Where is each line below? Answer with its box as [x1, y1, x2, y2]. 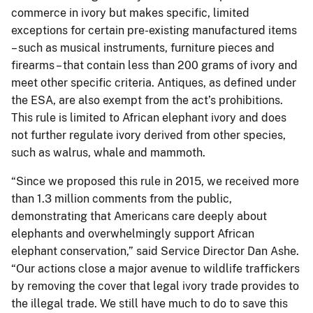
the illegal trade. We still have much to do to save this [11, 296, 288, 310]
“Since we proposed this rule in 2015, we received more [11, 174, 299, 188]
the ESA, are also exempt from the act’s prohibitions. [11, 93, 283, 107]
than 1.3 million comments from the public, [11, 191, 232, 205]
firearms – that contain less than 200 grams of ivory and [11, 58, 298, 72]
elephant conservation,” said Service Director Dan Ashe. [11, 244, 299, 258]
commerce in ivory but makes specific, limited [11, 6, 249, 20]
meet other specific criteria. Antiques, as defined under [11, 75, 296, 89]
